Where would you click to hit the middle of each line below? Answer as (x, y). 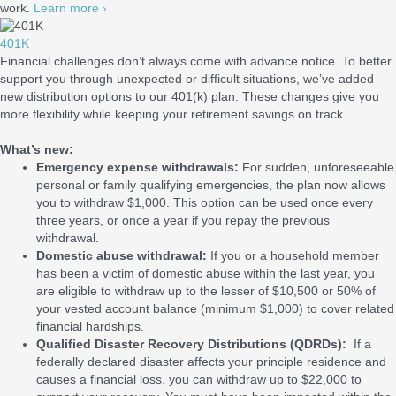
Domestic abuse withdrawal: (122, 256)
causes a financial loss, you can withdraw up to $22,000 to (199, 380)
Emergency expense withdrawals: (138, 168)
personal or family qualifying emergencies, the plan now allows (211, 186)
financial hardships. (91, 327)
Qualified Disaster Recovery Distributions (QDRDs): (194, 345)
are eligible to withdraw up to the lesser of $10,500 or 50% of (206, 292)
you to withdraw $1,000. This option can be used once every (205, 203)
